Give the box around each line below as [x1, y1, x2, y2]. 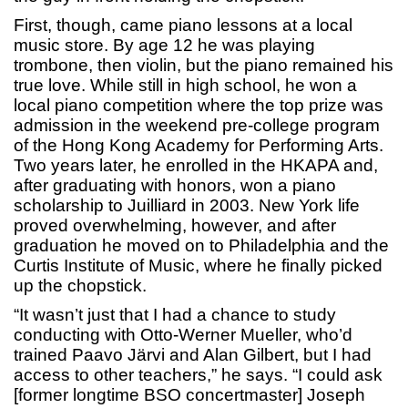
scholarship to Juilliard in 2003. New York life [14, 196, 360, 216]
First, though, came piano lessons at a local [14, 15, 352, 36]
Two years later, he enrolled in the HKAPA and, [14, 156, 378, 176]
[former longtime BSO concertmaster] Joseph [14, 385, 365, 405]
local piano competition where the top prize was [14, 96, 383, 116]
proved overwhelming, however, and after [14, 216, 336, 236]
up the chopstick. [14, 276, 147, 296]
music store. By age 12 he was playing [14, 36, 315, 56]
